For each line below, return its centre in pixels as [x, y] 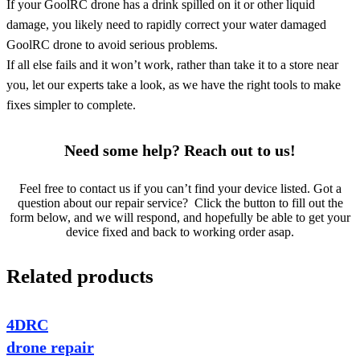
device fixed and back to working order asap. [180, 231]
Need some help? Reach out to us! [180, 150]
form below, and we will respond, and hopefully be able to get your [180, 217]
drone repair [50, 347]
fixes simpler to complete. [71, 104]
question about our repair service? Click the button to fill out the [180, 202]
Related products [80, 276]
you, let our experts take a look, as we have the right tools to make [174, 84]
